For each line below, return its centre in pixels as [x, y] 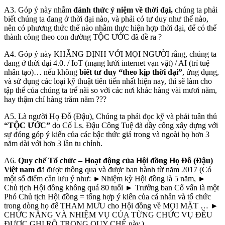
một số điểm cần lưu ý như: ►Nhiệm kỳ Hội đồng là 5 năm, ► [105, 178]
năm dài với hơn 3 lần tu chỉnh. [53, 143]
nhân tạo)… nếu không [42, 72]
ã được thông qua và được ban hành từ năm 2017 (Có [126, 169]
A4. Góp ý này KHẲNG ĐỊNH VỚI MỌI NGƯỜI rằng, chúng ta [110, 54]
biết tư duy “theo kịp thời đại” [131, 72]
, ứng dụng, [201, 72]
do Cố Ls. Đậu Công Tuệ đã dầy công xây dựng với [134, 125]
